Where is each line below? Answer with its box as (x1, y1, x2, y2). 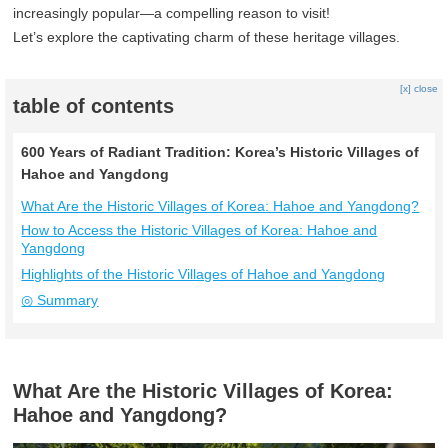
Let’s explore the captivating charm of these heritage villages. (13, 29, 401, 46)
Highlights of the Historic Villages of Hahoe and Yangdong (21, 266, 386, 283)
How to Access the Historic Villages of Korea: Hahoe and (21, 222, 378, 239)
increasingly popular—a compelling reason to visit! (13, 5, 331, 22)
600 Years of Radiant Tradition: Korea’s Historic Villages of (21, 144, 420, 161)
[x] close (399, 83, 438, 95)
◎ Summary (21, 292, 99, 309)
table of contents (13, 95, 175, 118)
